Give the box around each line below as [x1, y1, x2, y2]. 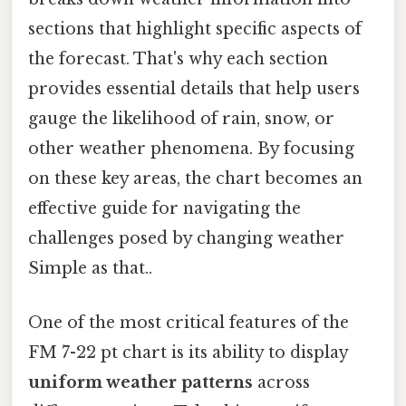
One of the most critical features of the [28, 312, 349, 333]
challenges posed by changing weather [28, 228, 344, 249]
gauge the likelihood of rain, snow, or [28, 109, 334, 130]
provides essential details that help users [28, 79, 360, 100]
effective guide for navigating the [28, 198, 301, 219]
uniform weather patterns [28, 372, 253, 392]
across [253, 372, 310, 392]
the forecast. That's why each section [28, 49, 328, 70]
